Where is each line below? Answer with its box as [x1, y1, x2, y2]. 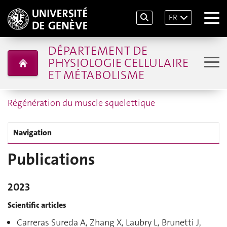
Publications [8, 149, 95, 170]
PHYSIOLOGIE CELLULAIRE [48, 55, 188, 71]
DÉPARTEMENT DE [48, 43, 147, 59]
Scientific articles [8, 199, 66, 210]
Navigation [13, 127, 52, 138]
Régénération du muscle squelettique [8, 97, 155, 109]
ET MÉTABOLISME [48, 67, 144, 83]
